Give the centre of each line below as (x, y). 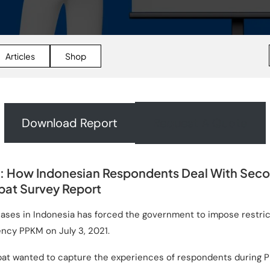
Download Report (69, 123)
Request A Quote (200, 123)
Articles (20, 56)
